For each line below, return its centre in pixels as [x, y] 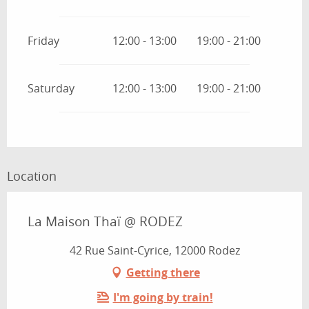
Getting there [163, 273]
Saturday [51, 89]
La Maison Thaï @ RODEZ [105, 222]
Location [32, 176]
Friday [43, 41]
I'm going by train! [163, 298]
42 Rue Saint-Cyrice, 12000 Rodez [154, 251]
